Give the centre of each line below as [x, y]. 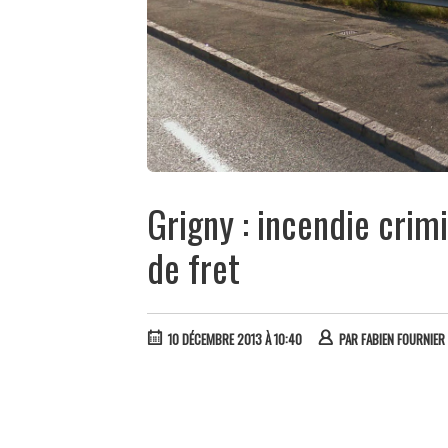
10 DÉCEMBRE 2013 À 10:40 [235, 338]
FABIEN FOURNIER [403, 338]
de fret [193, 268]
